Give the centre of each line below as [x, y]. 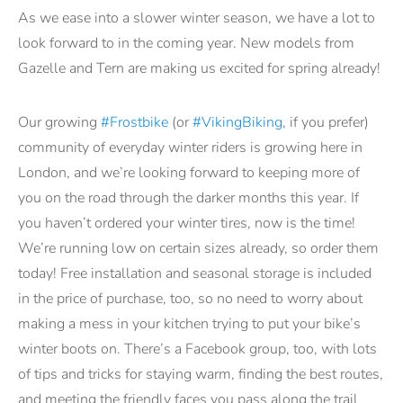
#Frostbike [134, 123]
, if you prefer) [326, 123]
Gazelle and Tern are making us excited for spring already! [201, 69]
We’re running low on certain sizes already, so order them [198, 249]
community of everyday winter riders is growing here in [190, 148]
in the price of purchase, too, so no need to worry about [190, 299]
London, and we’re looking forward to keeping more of [189, 173]
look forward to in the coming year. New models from [186, 44]
